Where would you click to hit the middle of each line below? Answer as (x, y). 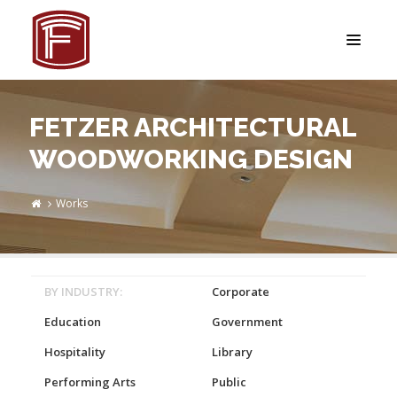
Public (229, 382)
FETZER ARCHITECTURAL (193, 127)
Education (73, 322)
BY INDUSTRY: (83, 292)
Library (232, 352)
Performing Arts (90, 382)
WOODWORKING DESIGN (191, 159)
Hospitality (75, 352)
